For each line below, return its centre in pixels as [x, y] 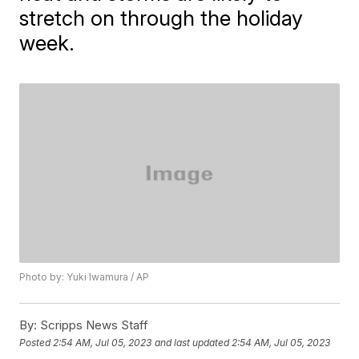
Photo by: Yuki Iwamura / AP [85, 277]
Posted [36, 342]
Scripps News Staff [93, 325]
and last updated [192, 342]
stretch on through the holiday [161, 18]
